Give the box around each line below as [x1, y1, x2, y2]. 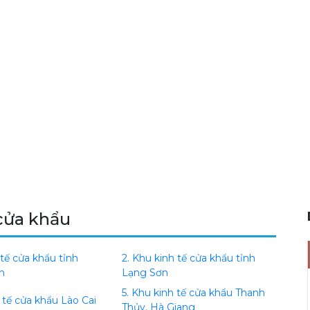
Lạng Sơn [121, 266, 168, 279]
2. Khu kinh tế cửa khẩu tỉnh [121, 252, 255, 264]
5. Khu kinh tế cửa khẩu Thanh [121, 286, 265, 299]
